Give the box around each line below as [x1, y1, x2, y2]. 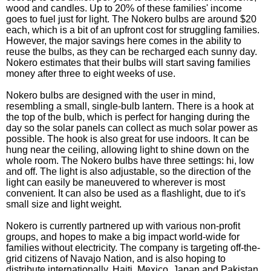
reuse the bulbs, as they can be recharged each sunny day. [6, 47, 257, 57]
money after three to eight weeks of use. [6, 68, 175, 79]
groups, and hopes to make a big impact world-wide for [6, 232, 240, 242]
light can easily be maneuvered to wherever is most [6, 177, 225, 188]
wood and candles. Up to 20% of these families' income [6, 3, 242, 13]
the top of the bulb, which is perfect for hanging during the [6, 112, 250, 122]
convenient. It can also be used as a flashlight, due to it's [6, 188, 246, 198]
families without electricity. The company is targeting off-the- [6, 243, 260, 253]
